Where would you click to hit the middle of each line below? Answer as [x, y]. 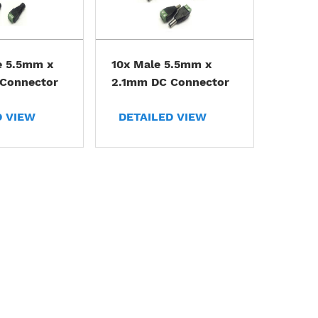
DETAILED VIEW [162, 117]
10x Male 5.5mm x [161, 65]
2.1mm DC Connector [170, 82]
